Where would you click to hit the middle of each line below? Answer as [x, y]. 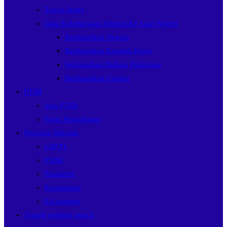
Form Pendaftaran [73, 119]
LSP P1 [56, 146]
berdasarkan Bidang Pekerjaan [113, 64]
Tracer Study [65, 10]
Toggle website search [59, 215]
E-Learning [62, 201]
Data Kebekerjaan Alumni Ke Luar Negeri [111, 23]
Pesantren [60, 174]
